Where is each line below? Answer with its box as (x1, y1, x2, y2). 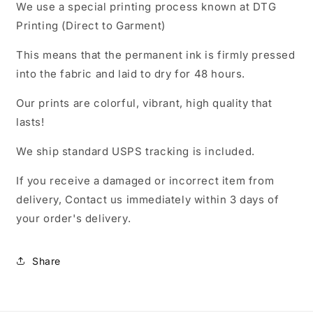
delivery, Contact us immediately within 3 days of (16, 193, 279, 206)
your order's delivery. (16, 212, 131, 225)
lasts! (16, 115, 45, 129)
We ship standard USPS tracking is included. (16, 145, 255, 158)
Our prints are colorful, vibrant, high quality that (16, 96, 272, 110)
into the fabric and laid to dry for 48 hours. (16, 67, 246, 80)
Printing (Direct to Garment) (16, 19, 166, 32)
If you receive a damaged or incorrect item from (16, 174, 275, 187)
